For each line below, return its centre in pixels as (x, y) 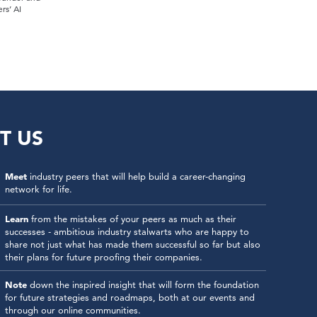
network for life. (38, 189)
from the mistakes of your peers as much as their (132, 219)
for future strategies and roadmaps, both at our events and (129, 297)
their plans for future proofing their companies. (103, 257)
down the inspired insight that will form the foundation (143, 284)
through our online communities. (73, 310)
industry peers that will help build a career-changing (136, 176)
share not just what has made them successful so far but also (132, 244)
